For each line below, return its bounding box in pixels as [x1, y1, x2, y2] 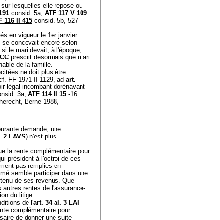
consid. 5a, [9, 9, 45, 17]
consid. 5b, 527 [32, 17, 78, 24]
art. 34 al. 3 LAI [33, 199, 79, 206]
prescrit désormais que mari [9, 54, 90, 61]
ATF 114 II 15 [28, 90, 66, 98]
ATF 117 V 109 [45, 9, 87, 17]
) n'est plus [26, 133, 56, 140]
